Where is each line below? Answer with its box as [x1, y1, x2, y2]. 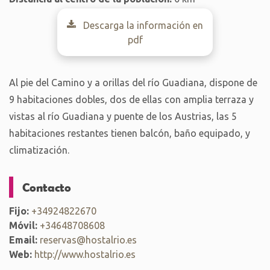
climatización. [9, 145, 69, 155]
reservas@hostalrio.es [40, 234, 137, 245]
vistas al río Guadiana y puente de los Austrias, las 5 [9, 111, 237, 122]
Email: [9, 234, 37, 245]
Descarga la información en [81, 20, 203, 31]
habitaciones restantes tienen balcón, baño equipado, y [9, 128, 250, 139]
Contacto [22, 180, 71, 194]
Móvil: [9, 220, 37, 231]
